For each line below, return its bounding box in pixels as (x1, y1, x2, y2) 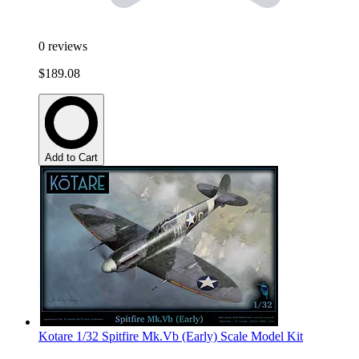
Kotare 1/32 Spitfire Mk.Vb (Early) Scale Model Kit (38, 329, 303, 344)
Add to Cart (45, 151, 98, 164)
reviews (48, 39, 87, 54)
